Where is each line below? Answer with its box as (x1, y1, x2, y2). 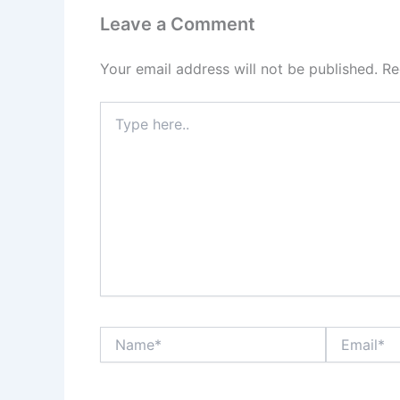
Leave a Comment (100, 12, 255, 35)
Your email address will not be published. (100, 59, 378, 78)
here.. (99, 119, 132, 135)
